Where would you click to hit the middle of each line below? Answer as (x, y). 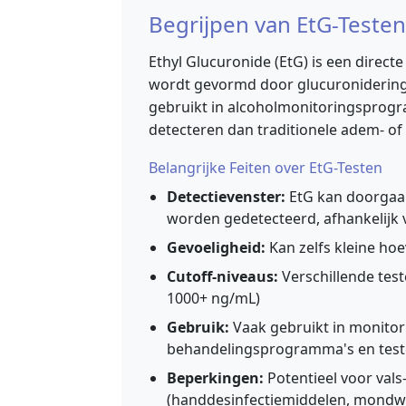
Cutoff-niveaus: (222, 277)
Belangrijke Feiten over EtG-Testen (266, 168)
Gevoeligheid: (216, 248)
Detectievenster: (226, 197)
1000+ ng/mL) (213, 299)
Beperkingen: (215, 378)
